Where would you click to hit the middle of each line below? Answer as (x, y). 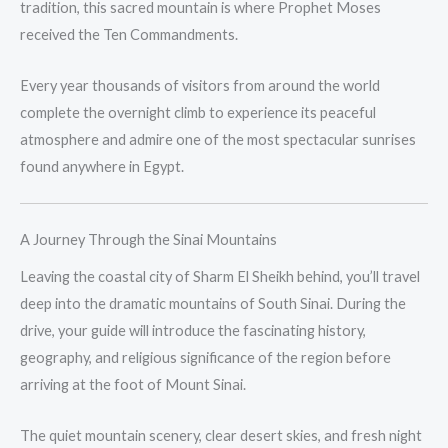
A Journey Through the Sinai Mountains (148, 239)
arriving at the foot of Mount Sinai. (133, 385)
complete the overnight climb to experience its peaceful (198, 112)
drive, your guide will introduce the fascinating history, (193, 331)
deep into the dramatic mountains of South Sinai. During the (213, 304)
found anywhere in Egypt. (102, 166)
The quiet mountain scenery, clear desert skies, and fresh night (221, 435)
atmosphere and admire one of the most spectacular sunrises (218, 139)
